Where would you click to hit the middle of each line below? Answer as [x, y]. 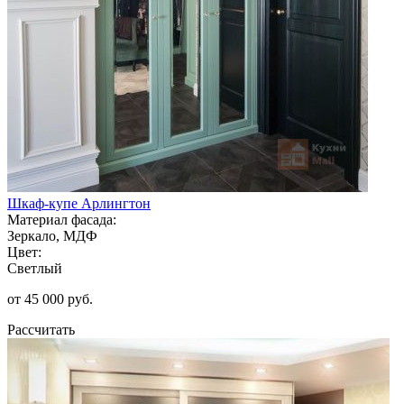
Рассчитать [41, 329]
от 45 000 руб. [50, 298]
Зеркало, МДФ [52, 235]
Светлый [35, 268]
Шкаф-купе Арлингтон [79, 203]
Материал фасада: [62, 219]
